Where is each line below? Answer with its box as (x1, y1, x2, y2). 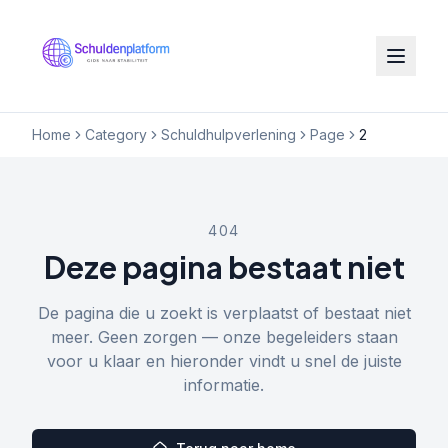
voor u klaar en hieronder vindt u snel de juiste (46, 351, 402, 371)
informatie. (184, 375, 264, 395)
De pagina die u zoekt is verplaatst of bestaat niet (37, 303, 411, 323)
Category (85, 126, 147, 143)
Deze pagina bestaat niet (43, 248, 405, 286)
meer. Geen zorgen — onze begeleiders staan (50, 327, 398, 347)
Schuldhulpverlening (161, 126, 296, 143)
